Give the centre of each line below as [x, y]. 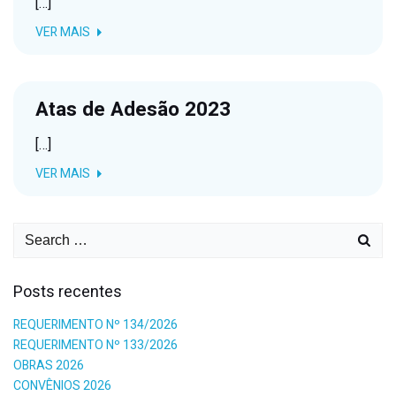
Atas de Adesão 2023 [133, 110]
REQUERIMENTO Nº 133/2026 [95, 345]
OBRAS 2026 [49, 366]
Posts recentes [68, 292]
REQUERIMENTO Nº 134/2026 [95, 325]
